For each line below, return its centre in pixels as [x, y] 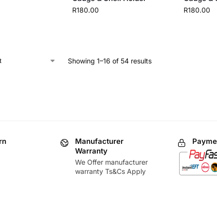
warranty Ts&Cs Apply [110, 171]
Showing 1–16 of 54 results [109, 61]
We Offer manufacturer [111, 162]
